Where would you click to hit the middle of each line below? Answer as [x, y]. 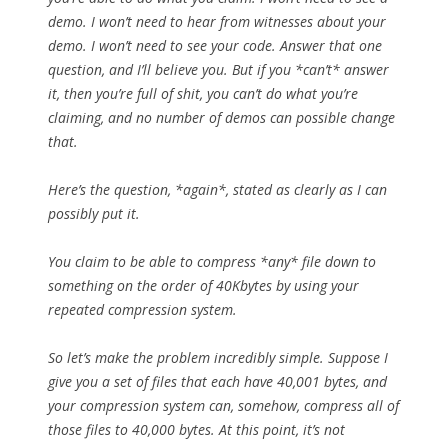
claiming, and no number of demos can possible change [221, 118]
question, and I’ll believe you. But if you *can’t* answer [218, 70]
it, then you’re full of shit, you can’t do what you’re [203, 94]
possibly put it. [94, 214]
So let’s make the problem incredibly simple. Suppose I [218, 358]
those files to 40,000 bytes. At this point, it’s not [196, 430]
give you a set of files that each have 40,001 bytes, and [217, 382]
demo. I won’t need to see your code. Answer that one [215, 46]
